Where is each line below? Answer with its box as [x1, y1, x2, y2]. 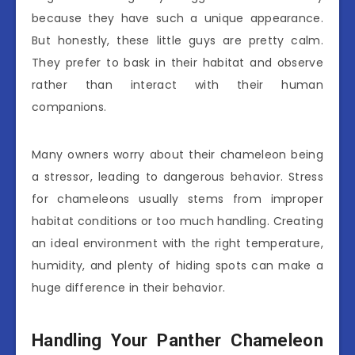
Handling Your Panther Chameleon [32, 330, 323, 351]
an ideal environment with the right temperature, [32, 235, 323, 251]
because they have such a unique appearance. [32, 10, 323, 26]
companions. [32, 98, 107, 115]
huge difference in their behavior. [32, 279, 226, 296]
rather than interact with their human [32, 76, 323, 93]
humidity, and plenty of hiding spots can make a [32, 257, 323, 273]
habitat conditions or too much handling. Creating [32, 212, 323, 229]
